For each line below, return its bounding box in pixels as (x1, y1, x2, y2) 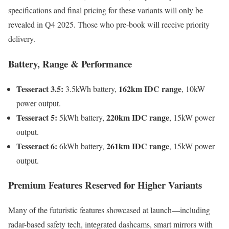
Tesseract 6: (16, 140, 57, 152)
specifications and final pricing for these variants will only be (8, 5, 203, 16)
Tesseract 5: (16, 111, 57, 123)
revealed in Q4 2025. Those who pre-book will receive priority (8, 19, 210, 30)
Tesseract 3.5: (16, 82, 63, 95)
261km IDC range (106, 140, 169, 152)
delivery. (8, 33, 35, 44)
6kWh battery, (57, 140, 106, 151)
